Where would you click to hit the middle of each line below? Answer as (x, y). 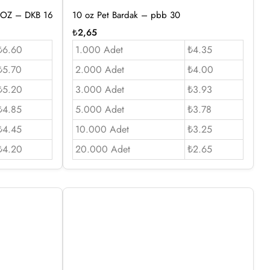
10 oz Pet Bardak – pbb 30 (126, 15)
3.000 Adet (99, 89)
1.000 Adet (99, 49)
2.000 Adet (99, 69)
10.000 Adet (102, 129)
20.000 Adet (102, 149)
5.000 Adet (99, 109)
